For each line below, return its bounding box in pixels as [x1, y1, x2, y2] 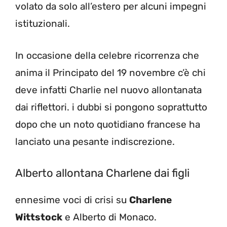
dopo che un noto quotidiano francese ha [15, 118, 200, 130]
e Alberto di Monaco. [62, 211, 157, 223]
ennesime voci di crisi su [15, 194, 129, 206]
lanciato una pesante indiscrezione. [15, 135, 175, 147]
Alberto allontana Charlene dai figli [15, 166, 190, 180]
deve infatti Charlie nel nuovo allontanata [15, 84, 202, 96]
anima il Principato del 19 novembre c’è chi [15, 66, 206, 79]
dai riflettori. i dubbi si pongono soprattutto [15, 101, 207, 113]
